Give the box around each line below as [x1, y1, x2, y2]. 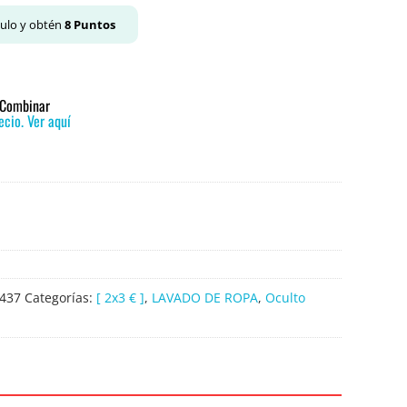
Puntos [71, 16, 115, 33]
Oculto [265, 289, 305, 306]
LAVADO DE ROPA [152, 289, 258, 306]
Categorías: [25, 289, 96, 306]
